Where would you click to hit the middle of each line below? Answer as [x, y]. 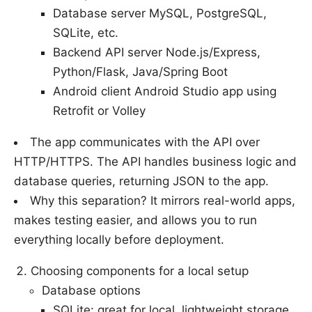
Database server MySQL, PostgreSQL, [160, 13]
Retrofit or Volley [99, 110]
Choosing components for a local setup [140, 271]
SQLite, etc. [86, 32]
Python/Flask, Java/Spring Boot [140, 71]
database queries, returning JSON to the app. [141, 181]
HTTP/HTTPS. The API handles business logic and [155, 161]
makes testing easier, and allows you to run [135, 220]
